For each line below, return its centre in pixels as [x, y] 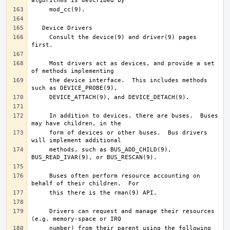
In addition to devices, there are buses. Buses [40, 116]
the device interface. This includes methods [40, 80]
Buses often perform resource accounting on [40, 176]
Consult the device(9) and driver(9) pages [40, 37]
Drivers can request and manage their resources [40, 211]
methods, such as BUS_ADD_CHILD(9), [40, 150]
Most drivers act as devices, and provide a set [40, 63]
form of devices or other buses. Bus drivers [40, 133]
